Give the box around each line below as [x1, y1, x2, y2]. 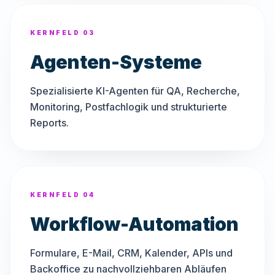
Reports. [30, 117, 69, 129]
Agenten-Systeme [30, 51, 202, 73]
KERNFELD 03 [30, 29, 96, 36]
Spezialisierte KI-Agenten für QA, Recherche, [30, 85, 240, 97]
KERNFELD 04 [30, 191, 95, 198]
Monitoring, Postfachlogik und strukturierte [30, 101, 227, 113]
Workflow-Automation [30, 213, 239, 235]
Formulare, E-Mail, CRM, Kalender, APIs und [30, 247, 233, 259]
